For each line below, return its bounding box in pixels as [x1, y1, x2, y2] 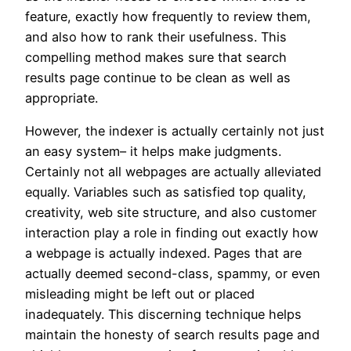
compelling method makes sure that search [25, 49, 287, 65]
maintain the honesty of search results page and [25, 326, 320, 342]
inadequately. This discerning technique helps [25, 306, 302, 322]
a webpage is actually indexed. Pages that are [25, 244, 302, 261]
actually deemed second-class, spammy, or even [25, 265, 320, 281]
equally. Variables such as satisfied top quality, [25, 183, 306, 200]
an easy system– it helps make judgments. [25, 143, 281, 159]
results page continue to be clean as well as [25, 69, 291, 85]
